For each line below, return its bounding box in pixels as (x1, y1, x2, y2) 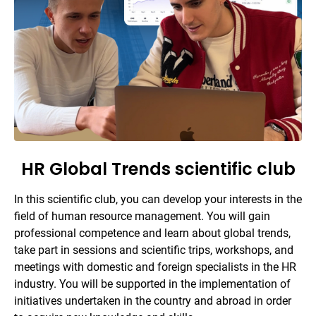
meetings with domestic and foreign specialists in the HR (14, 260, 296, 274)
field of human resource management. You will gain (14, 209, 270, 224)
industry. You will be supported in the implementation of (14, 277, 291, 291)
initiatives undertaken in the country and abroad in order (14, 294, 291, 308)
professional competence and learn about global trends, (14, 226, 291, 241)
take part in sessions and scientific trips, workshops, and (14, 243, 293, 257)
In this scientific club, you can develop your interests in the (14, 193, 302, 207)
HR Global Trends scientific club (20, 157, 296, 181)
